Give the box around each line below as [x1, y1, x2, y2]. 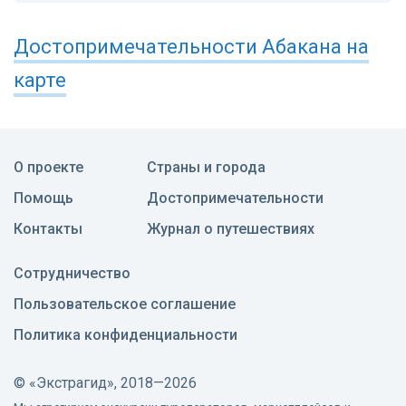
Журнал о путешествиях [147, 220, 314, 238]
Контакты [14, 220, 82, 238]
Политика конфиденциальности [14, 326, 237, 344]
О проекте [14, 159, 83, 177]
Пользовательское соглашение [14, 295, 236, 314]
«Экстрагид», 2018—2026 [29, 374, 197, 392]
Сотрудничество [14, 265, 130, 283]
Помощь [14, 189, 73, 208]
